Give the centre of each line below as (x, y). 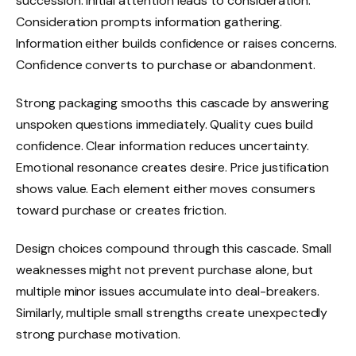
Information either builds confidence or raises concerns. (177, 44)
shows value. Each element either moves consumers (166, 188)
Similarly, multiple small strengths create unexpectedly (172, 312)
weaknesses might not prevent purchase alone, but (164, 269)
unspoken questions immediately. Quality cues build (164, 124)
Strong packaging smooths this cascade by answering (172, 103)
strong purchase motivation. (98, 334)
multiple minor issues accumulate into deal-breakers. (168, 291)
